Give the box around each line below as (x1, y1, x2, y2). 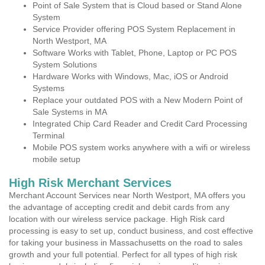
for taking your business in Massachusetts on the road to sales (9, 238, 243, 247)
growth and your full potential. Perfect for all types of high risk (9, 250, 237, 259)
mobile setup (33, 154, 80, 164)
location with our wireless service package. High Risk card (9, 214, 225, 224)
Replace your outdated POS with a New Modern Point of (33, 95, 243, 105)
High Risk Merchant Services (9, 176, 172, 189)
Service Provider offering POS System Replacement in (33, 24, 235, 34)
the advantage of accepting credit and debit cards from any (9, 202, 230, 212)
